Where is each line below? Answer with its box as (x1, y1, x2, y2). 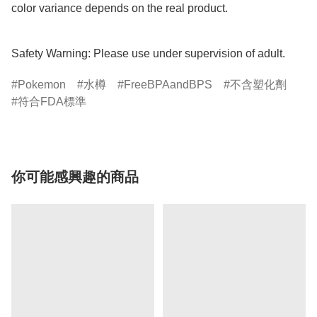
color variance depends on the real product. (11, 2, 228, 15)
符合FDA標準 (18, 96, 86, 108)
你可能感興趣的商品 (11, 169, 139, 185)
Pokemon (18, 79, 66, 91)
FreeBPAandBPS (124, 79, 212, 91)
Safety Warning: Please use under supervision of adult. (11, 47, 285, 60)
